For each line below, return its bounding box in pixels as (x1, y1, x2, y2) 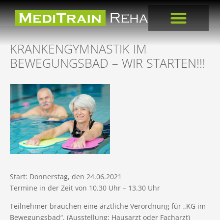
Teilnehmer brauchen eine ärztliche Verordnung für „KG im (10, 201, 206, 211)
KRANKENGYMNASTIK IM (10, 40, 147, 57)
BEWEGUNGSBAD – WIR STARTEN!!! (10, 54, 205, 71)
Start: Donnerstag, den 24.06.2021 (10, 172, 122, 182)
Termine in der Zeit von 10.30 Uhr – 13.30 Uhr (10, 183, 160, 193)
